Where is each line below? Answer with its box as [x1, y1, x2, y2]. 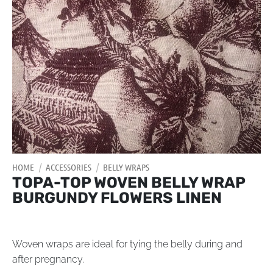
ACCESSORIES [46, 161, 91, 173]
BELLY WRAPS [103, 161, 149, 173]
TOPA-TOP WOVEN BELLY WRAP [12, 174, 245, 192]
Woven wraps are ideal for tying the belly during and [12, 238, 243, 250]
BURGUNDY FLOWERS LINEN [12, 189, 222, 207]
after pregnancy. [12, 253, 84, 266]
